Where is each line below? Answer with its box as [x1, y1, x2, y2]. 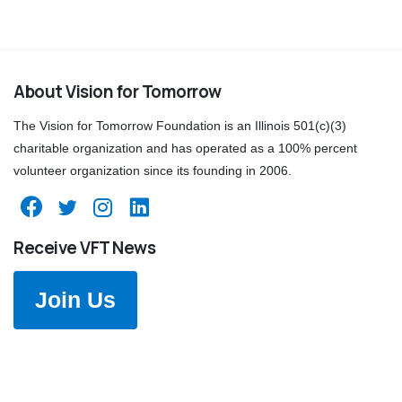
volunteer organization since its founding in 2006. [13, 163, 292, 179]
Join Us [35, 287, 116, 313]
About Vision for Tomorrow [13, 79, 222, 103]
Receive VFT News [13, 235, 156, 259]
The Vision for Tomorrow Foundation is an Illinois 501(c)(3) [13, 118, 346, 134]
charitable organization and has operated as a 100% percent [13, 141, 357, 156]
